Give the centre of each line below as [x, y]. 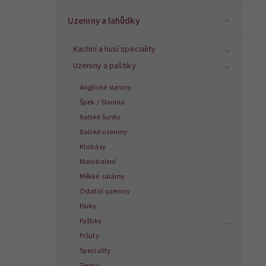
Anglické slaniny [106, 88]
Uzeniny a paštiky [104, 66]
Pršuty [89, 236]
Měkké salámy [102, 177]
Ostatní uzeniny [105, 191]
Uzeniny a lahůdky [104, 21]
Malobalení [98, 162]
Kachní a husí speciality [115, 50]
